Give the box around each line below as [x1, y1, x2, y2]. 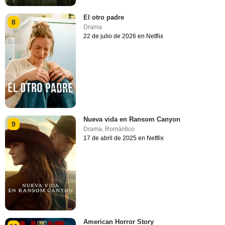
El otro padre [83, 14, 125, 22]
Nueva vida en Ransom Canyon [83, 116, 181, 124]
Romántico [105, 126, 135, 133]
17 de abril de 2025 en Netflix [83, 135, 164, 142]
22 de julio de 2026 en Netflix [83, 33, 164, 40]
